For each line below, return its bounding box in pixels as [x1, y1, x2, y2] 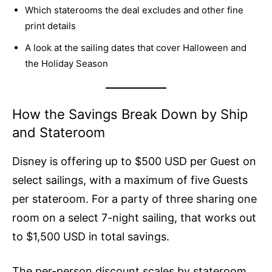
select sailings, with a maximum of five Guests [12, 174, 248, 187]
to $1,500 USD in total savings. [12, 230, 169, 243]
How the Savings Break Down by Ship [12, 106, 248, 123]
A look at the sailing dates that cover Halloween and [25, 42, 246, 54]
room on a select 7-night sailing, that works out [12, 211, 256, 225]
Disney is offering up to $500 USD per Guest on [12, 155, 256, 168]
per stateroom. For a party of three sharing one [12, 192, 257, 206]
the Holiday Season [25, 58, 108, 70]
